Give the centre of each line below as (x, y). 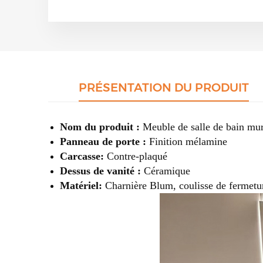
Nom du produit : (101, 127)
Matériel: (82, 185)
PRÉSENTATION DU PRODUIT (163, 87)
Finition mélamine (188, 141)
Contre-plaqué (137, 156)
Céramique (167, 171)
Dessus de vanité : (102, 171)
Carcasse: (83, 156)
